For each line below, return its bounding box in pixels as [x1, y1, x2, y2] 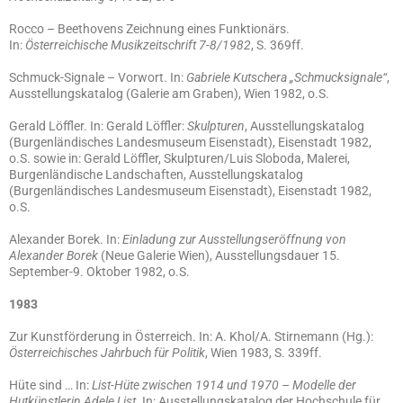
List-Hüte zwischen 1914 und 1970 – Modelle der [92, 378, 356, 392]
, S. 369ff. [251, 38, 304, 52]
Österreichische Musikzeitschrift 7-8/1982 [25, 38, 251, 52]
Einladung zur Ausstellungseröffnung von [122, 232, 346, 246]
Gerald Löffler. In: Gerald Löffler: [9, 119, 187, 133]
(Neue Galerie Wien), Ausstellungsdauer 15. [98, 248, 340, 263]
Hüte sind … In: [9, 378, 92, 392]
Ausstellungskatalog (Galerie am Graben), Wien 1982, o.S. [9, 86, 329, 101]
